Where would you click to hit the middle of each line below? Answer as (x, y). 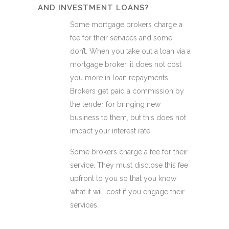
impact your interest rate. (111, 131)
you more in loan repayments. (120, 78)
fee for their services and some (121, 38)
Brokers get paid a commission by (127, 91)
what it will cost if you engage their (127, 192)
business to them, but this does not (128, 118)
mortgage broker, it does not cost (126, 64)
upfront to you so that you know (123, 178)
